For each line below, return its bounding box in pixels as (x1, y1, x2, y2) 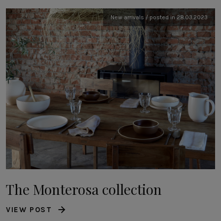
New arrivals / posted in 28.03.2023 (110, 13, 208, 21)
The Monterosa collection (6, 180, 162, 199)
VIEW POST (6, 205, 52, 215)
